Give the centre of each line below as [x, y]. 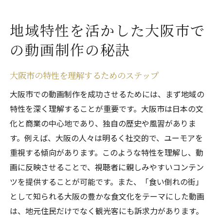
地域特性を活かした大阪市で [108, 30]
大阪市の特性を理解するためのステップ [84, 75]
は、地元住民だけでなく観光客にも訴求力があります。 [107, 211]
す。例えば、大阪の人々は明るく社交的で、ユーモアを [106, 138]
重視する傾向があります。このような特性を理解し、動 [107, 152]
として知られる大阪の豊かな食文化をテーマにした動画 [107, 196]
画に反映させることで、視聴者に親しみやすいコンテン [107, 167]
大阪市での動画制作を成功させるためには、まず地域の [107, 94]
